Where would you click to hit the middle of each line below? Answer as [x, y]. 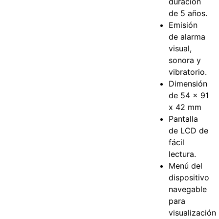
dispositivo [189, 177]
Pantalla [184, 119]
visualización [193, 212]
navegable [188, 189]
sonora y [185, 60]
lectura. [183, 154]
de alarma [187, 36]
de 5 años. [188, 13]
